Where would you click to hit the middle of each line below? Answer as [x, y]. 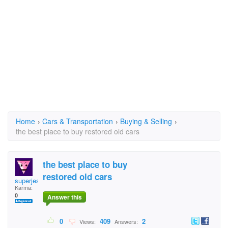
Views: [87, 222]
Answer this [64, 197]
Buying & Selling [146, 121]
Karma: [24, 187]
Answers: [126, 222]
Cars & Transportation [78, 121]
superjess [29, 180]
